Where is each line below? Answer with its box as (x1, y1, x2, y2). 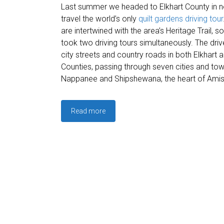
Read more (71, 107, 105, 115)
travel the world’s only (61, 14, 138, 23)
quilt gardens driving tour (138, 14, 223, 23)
